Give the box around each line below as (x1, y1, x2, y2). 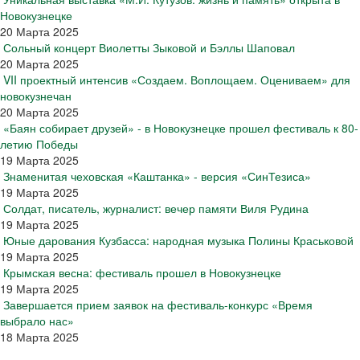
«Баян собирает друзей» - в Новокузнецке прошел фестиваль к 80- (3, 120, 358, 136)
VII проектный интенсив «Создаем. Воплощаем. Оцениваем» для (3, 72, 350, 88)
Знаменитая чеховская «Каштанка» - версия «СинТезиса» (3, 168, 311, 184)
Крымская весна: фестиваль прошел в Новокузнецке (3, 264, 281, 280)
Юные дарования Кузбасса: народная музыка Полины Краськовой (3, 232, 354, 248)
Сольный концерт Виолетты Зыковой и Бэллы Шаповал (3, 39, 295, 55)
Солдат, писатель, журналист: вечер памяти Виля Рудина (3, 200, 309, 216)
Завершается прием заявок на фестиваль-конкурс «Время (3, 297, 313, 313)
